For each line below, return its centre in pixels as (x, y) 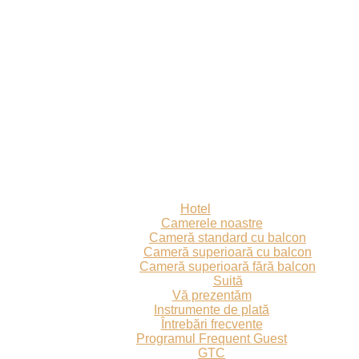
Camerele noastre (212, 223)
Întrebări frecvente (212, 324)
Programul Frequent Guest (212, 339)
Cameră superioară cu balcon (228, 252)
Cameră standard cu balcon (228, 238)
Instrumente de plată (212, 310)
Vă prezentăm (212, 295)
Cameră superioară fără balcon (228, 266)
